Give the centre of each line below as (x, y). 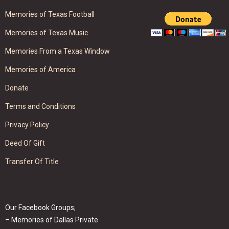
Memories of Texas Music (47, 33)
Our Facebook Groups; (40, 208)
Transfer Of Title (32, 161)
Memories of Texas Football (50, 15)
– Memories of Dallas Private (52, 220)
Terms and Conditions (40, 106)
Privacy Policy (27, 124)
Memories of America (40, 70)
